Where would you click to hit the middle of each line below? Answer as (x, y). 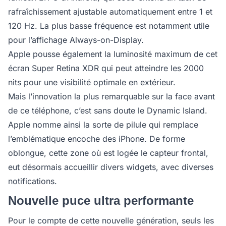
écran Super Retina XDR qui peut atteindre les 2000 (106, 68)
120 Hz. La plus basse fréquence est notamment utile (109, 26)
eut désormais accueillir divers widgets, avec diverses (111, 167)
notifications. (33, 181)
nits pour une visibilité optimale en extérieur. (92, 82)
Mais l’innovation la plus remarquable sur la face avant (111, 96)
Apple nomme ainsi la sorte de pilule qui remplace (103, 125)
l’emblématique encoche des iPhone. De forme (97, 139)
